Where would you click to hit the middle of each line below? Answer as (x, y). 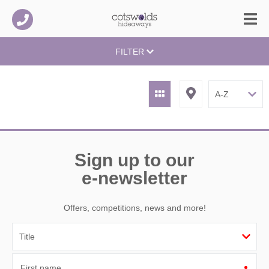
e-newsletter (134, 178)
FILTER (131, 52)
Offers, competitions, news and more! (134, 208)
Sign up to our (134, 160)
